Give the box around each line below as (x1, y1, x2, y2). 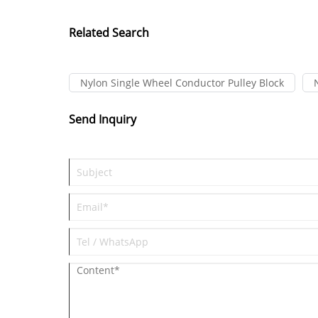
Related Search (69, 25, 149, 41)
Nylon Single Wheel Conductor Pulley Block (80, 75, 284, 89)
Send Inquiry (69, 111, 136, 127)
